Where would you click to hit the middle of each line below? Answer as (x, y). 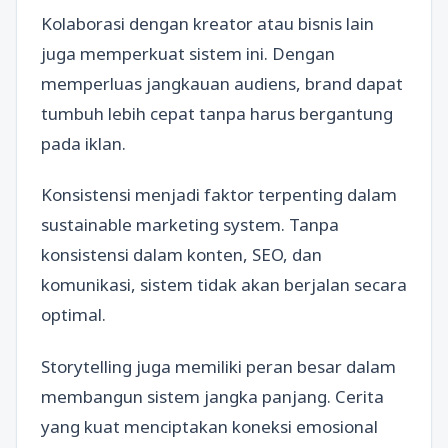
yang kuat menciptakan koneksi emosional (209, 426)
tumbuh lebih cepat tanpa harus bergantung (217, 113)
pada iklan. (83, 143)
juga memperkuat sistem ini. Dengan (188, 53)
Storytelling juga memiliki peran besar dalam (218, 366)
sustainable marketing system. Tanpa (190, 225)
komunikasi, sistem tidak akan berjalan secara (224, 285)
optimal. (73, 315)
